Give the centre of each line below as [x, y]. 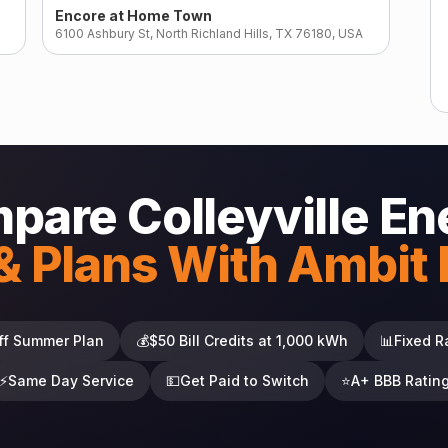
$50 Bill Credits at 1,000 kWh [248, 340]
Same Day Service [70, 380]
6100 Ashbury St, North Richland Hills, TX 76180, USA [209, 34]
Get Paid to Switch [244, 380]
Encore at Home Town [133, 16]
